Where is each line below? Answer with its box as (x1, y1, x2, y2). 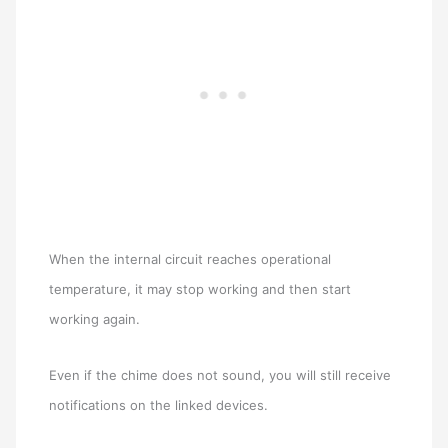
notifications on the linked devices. (49, 397, 269, 414)
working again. (49, 310, 141, 327)
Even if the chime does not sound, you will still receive (49, 367, 392, 384)
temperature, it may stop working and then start (49, 280, 352, 297)
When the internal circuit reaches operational (49, 250, 332, 267)
